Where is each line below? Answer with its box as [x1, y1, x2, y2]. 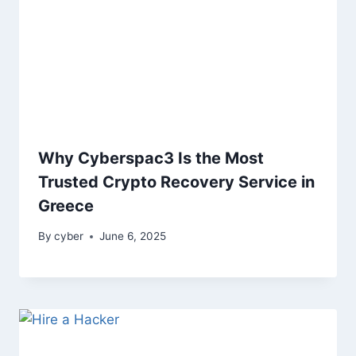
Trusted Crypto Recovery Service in [38, 172, 315, 192]
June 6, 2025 [99, 230, 167, 243]
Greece [38, 195, 94, 215]
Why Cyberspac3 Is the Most [38, 148, 264, 168]
